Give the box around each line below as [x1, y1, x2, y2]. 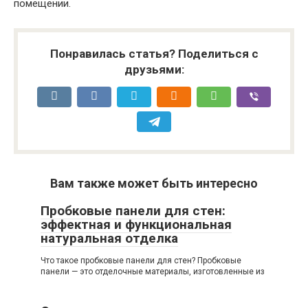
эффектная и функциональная [41, 217, 232, 233]
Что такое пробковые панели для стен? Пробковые [41, 256, 241, 266]
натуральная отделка [41, 230, 178, 247]
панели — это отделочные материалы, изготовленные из [41, 267, 265, 277]
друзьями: [124, 63, 184, 77]
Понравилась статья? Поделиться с [49, 47, 258, 61]
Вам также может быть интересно [50, 176, 258, 191]
